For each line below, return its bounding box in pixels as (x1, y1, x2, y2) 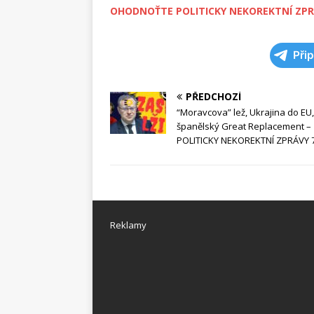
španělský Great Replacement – (177, 120, 311, 133)
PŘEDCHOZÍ (186, 90, 241, 104)
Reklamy (110, 219, 146, 232)
